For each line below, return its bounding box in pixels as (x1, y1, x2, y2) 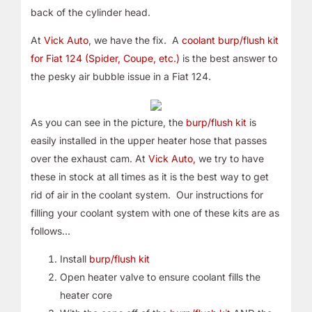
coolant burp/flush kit (181, 33, 279, 46)
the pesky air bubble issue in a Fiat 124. (30, 70, 211, 82)
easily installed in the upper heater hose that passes (30, 134, 267, 146)
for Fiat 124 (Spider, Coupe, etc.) (30, 52, 180, 64)
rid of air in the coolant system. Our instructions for (30, 188, 263, 201)
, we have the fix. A (88, 33, 182, 46)
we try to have (195, 152, 264, 164)
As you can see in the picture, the (30, 116, 186, 128)
